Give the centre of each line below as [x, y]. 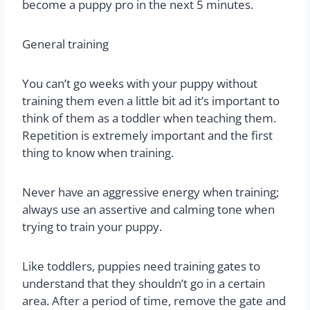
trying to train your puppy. [92, 226]
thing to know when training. [98, 152]
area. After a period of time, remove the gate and [154, 300]
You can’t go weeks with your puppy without [140, 83]
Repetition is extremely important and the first [147, 135]
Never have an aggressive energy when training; [151, 192]
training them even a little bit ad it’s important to [151, 100]
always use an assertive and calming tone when [148, 209]
